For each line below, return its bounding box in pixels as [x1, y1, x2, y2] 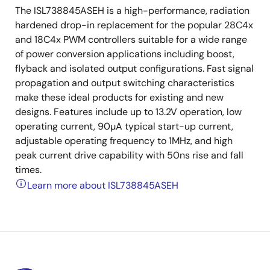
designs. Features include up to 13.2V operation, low [15, 105, 242, 118]
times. [15, 163, 42, 176]
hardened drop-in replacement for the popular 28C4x [15, 19, 253, 31]
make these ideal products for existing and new [15, 91, 224, 104]
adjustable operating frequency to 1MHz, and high [15, 134, 233, 147]
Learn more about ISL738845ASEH [27, 179, 178, 192]
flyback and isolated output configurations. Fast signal [15, 62, 254, 75]
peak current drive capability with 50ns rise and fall [15, 149, 243, 162]
